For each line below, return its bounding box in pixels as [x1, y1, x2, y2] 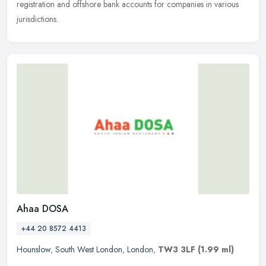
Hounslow [17, 243, 50, 256]
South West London [55, 243, 122, 256]
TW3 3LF [158, 243, 195, 256]
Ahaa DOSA [17, 202, 68, 216]
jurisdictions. [17, 13, 58, 26]
